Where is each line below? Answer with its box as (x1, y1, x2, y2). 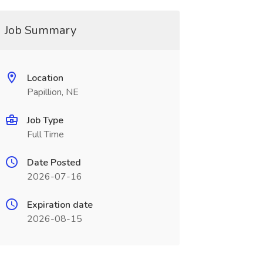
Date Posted (26, 156, 81, 169)
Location (26, 72, 63, 85)
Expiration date (26, 198, 93, 211)
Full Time (26, 128, 64, 141)
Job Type (26, 114, 63, 127)
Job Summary (4, 22, 76, 38)
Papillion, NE (26, 86, 79, 99)
